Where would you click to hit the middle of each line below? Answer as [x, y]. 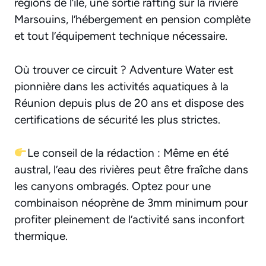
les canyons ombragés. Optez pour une [113, 186]
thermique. [41, 236]
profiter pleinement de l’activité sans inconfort [129, 220]
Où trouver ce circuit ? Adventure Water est [124, 69]
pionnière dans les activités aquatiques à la [121, 86]
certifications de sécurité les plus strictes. [117, 119]
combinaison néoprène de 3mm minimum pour [131, 203]
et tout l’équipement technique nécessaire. [121, 36]
